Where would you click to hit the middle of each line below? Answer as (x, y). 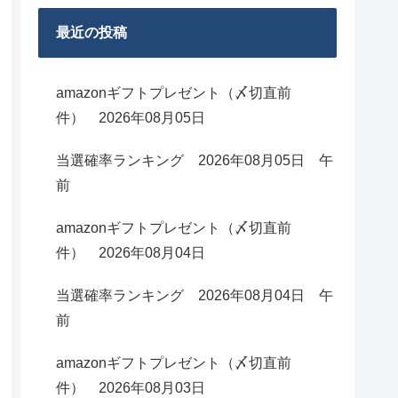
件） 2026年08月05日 (131, 118)
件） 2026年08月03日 (131, 388)
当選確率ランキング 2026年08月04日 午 (195, 295)
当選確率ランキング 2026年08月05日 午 (195, 160)
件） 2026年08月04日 (131, 253)
